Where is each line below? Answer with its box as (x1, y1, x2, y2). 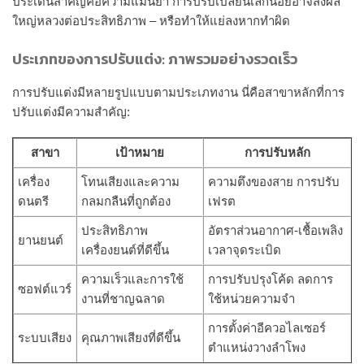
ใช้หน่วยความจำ (208, 292, 295, 306)
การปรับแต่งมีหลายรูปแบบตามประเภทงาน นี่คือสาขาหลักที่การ (12, 84, 344, 99)
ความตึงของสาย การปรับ (208, 175, 340, 189)
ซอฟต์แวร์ (18, 282, 71, 297)
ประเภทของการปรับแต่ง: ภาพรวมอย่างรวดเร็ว (12, 47, 297, 70)
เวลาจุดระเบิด (208, 243, 281, 258)
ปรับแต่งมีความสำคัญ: (12, 104, 130, 119)
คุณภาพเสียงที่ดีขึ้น (81, 331, 180, 345)
